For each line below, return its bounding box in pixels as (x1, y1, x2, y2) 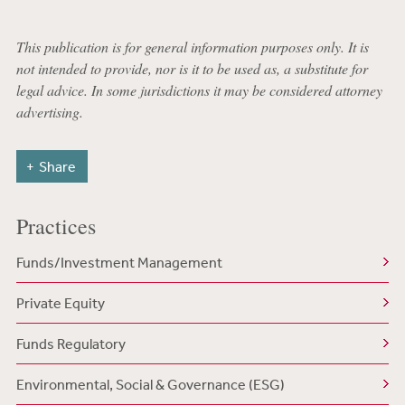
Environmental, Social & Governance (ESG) (15, 375, 285, 393)
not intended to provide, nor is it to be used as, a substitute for (15, 59, 368, 78)
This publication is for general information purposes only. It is (15, 37, 369, 56)
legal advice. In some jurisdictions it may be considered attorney (15, 80, 382, 99)
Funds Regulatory (15, 334, 126, 353)
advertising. (15, 102, 83, 121)
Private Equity (15, 294, 105, 312)
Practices (15, 212, 96, 240)
